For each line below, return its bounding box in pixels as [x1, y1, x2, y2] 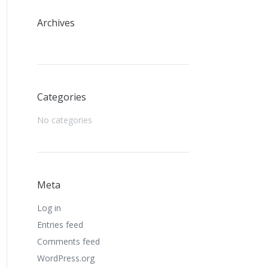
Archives [37, 16, 75, 29]
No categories [37, 114, 92, 126]
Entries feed [37, 219, 83, 230]
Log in [37, 202, 61, 214]
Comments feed [37, 236, 100, 247]
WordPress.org [37, 252, 95, 264]
